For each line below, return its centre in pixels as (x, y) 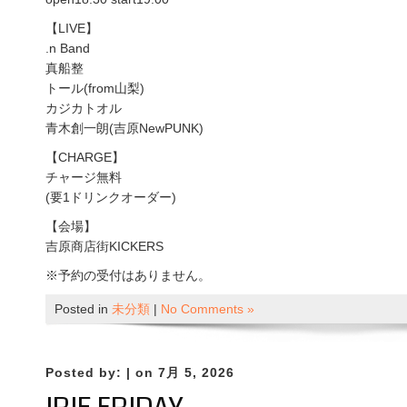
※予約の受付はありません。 (128, 275)
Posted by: (86, 372)
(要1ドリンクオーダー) (111, 197)
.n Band (68, 48)
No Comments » (208, 308)
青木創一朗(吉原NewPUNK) (124, 128)
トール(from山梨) (95, 88)
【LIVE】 (72, 28)
